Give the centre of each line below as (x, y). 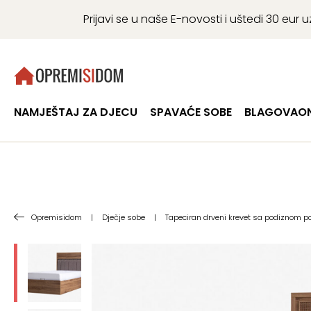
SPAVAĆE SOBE (191, 112)
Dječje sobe (124, 217)
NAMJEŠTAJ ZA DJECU (76, 112)
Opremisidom (57, 217)
